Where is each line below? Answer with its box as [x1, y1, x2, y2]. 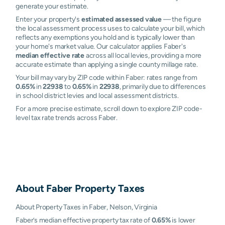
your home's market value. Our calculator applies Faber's [16, 42, 186, 50]
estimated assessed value [81, 15, 162, 23]
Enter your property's [16, 15, 81, 23]
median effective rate [16, 51, 84, 59]
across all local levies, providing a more [84, 51, 202, 59]
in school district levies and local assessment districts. [16, 91, 179, 99]
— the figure [161, 15, 201, 23]
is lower [170, 216, 195, 224]
